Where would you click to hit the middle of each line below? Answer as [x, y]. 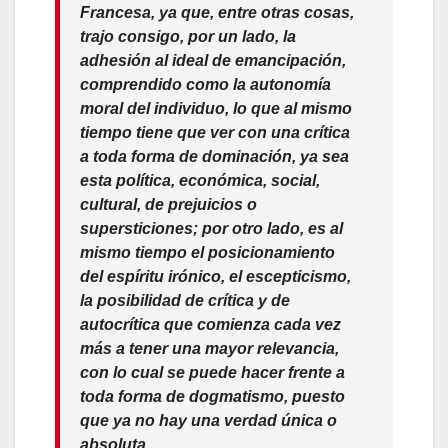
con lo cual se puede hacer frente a [212, 372]
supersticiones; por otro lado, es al [211, 228]
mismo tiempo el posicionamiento [207, 252]
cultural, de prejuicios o [168, 204]
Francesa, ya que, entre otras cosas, [217, 12]
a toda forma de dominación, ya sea [214, 156]
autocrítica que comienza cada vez [210, 324]
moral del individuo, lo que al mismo [216, 108]
